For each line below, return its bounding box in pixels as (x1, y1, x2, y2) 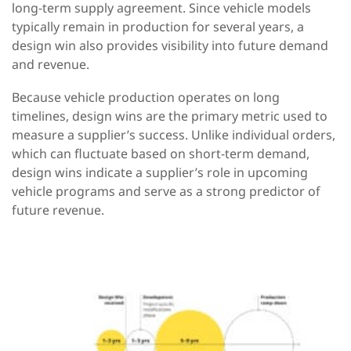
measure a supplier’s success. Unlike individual (12, 126, 292, 144)
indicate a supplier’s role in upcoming (85, 164, 308, 182)
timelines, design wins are (12, 107, 168, 125)
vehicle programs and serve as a (12, 183, 206, 201)
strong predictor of (206, 183, 320, 201)
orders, (292, 126, 335, 144)
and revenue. (12, 56, 89, 74)
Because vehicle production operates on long (12, 89, 280, 107)
